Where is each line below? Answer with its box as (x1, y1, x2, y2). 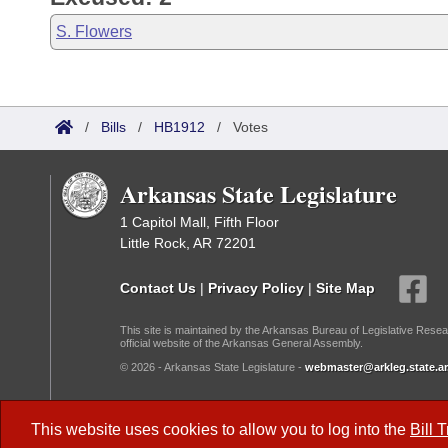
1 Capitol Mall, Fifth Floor (120, 214, 279, 230)
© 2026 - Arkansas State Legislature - (120, 361, 305, 373)
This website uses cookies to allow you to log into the (31, 421, 410, 438)
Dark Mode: (120, 408, 205, 425)
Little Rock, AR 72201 (120, 235, 256, 251)
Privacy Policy (208, 279, 304, 296)
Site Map (316, 279, 375, 296)
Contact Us (120, 279, 196, 296)
